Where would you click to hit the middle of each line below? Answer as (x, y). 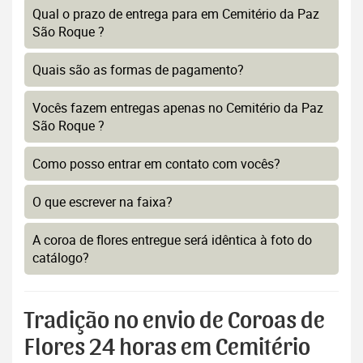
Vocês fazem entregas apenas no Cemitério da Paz (178, 108)
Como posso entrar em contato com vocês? (156, 164)
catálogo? (61, 258)
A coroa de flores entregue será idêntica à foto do (172, 240)
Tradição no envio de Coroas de (175, 321)
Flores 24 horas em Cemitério (167, 348)
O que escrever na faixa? (102, 202)
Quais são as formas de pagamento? (138, 70)
